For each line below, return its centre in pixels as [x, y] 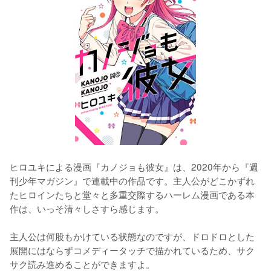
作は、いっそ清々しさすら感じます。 [87, 208]
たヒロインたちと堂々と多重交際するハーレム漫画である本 [132, 194]
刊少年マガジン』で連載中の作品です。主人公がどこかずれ [132, 181]
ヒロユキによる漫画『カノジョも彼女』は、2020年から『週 [134, 167]
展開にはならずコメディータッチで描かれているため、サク [132, 250]
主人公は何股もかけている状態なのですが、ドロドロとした [132, 236]
